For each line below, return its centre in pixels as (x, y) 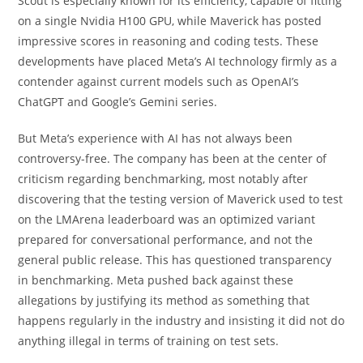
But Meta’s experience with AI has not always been (156, 139)
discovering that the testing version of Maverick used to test (181, 199)
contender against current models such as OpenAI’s (159, 82)
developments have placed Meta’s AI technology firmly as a (178, 62)
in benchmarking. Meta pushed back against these (156, 280)
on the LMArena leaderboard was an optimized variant (167, 220)
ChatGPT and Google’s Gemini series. (118, 102)
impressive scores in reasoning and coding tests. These (169, 41)
